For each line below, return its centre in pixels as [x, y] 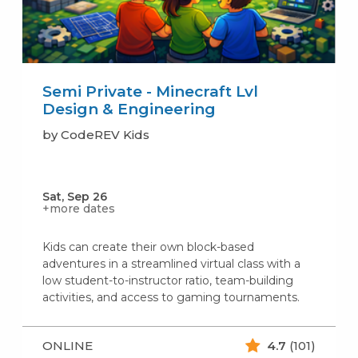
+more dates [78, 208]
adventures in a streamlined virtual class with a [171, 263]
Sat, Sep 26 [74, 196]
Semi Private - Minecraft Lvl [150, 91]
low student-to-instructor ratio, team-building [167, 280]
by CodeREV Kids [95, 134]
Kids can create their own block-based [148, 247]
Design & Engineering [129, 109]
